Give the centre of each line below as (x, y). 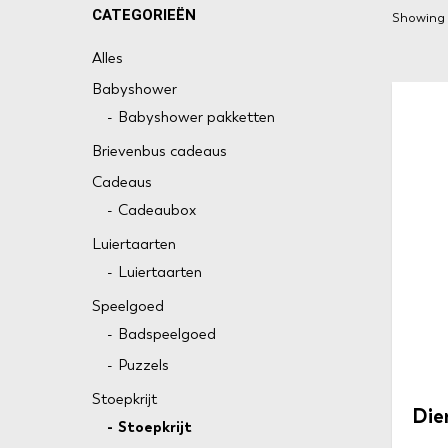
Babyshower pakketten (196, 117)
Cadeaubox (157, 210)
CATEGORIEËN (144, 15)
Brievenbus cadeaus (159, 151)
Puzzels (143, 365)
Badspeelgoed (167, 334)
